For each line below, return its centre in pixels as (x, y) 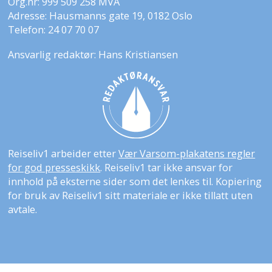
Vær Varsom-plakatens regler (187, 154)
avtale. (23, 209)
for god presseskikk (54, 168)
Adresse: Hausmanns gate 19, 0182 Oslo (100, 16)
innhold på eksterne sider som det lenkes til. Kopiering (135, 182)
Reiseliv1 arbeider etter (63, 154)
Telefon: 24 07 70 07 (54, 30)
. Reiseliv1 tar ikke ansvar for (167, 168)
